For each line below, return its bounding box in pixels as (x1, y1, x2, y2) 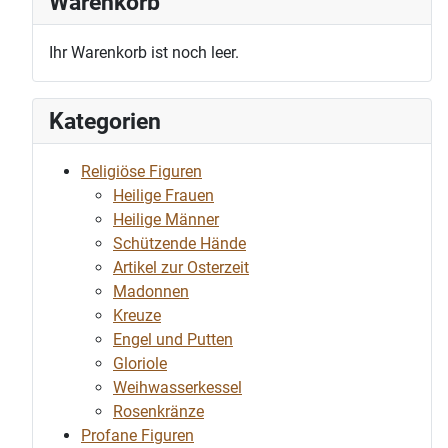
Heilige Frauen (113, 185, 214, 205)
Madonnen (113, 281, 189, 301)
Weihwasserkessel (113, 377, 242, 397)
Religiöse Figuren (81, 161, 202, 181)
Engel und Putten (113, 329, 233, 349)
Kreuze (113, 305, 161, 325)
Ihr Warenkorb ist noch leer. (49, 42, 239, 62)
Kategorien (49, 106, 161, 135)
